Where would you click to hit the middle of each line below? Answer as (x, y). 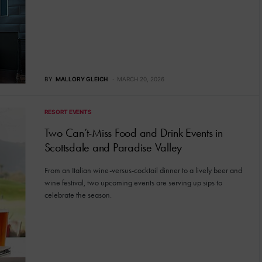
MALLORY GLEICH (81, 79)
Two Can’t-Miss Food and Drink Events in (133, 132)
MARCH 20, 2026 (140, 79)
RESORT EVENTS (68, 111)
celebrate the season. (78, 195)
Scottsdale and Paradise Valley (113, 147)
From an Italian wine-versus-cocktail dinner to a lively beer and (143, 170)
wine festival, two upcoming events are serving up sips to (133, 182)
